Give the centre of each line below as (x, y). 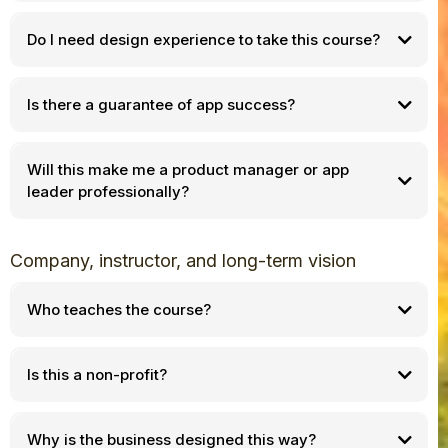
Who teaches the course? (118, 309)
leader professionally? (107, 191)
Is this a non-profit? (96, 374)
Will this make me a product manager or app (187, 169)
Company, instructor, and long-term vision (183, 260)
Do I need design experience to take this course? (203, 39)
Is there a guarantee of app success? (160, 104)
